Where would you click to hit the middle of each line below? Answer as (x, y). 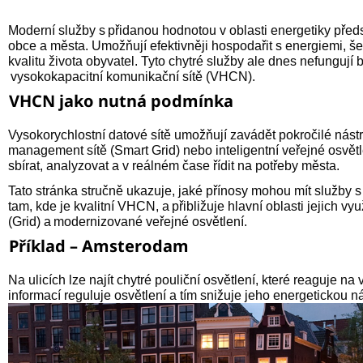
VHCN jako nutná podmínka (122, 101)
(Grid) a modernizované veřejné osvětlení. (128, 222)
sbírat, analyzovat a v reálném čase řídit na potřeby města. (174, 166)
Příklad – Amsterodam (99, 246)
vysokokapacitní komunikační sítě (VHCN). (132, 77)
